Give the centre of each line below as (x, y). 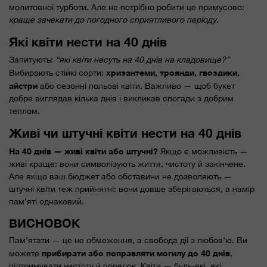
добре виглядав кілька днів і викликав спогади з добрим (121, 98)
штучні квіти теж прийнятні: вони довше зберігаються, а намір (132, 189)
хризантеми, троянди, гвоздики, (173, 72)
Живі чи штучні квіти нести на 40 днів (125, 133)
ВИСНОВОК (44, 223)
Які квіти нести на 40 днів (88, 42)
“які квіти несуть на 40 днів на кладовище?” (142, 59)
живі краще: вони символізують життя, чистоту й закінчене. (127, 164)
